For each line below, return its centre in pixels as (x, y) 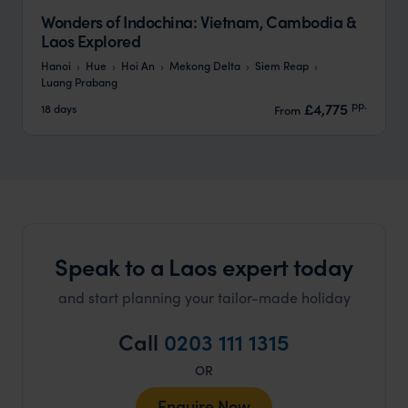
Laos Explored (91, 40)
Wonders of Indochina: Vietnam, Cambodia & (199, 21)
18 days (59, 108)
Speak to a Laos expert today (204, 266)
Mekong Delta (205, 65)
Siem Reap (282, 65)
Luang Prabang (79, 81)
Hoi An (138, 65)
